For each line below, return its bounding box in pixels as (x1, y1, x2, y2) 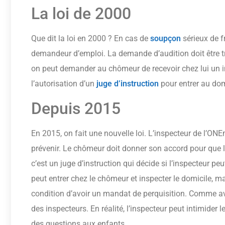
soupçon (150, 34, 181, 44)
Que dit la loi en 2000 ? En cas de (31, 34, 150, 44)
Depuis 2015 (31, 98, 121, 118)
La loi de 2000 (31, 4, 131, 24)
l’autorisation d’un (31, 79, 96, 89)
